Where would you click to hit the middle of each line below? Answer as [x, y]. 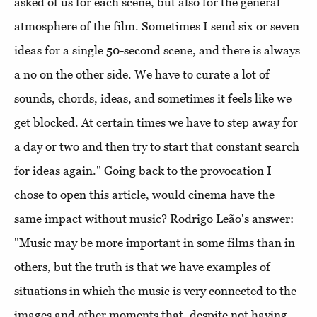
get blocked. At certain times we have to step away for [156, 123]
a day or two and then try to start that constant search [157, 147]
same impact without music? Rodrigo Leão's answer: [154, 219]
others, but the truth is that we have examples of [142, 267]
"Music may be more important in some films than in [155, 243]
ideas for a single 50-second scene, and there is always [157, 51]
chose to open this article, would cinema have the [144, 195]
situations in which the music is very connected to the [155, 291]
